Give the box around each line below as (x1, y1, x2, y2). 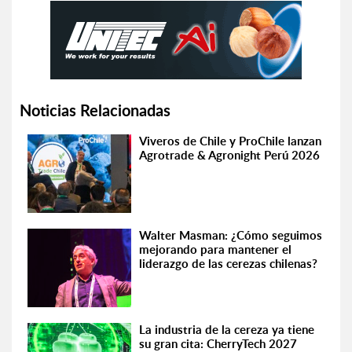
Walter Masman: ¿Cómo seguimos (139, 227, 323, 244)
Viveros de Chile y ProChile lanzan (139, 133, 322, 149)
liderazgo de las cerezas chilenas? (139, 255, 318, 272)
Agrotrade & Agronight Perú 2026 (139, 147, 321, 163)
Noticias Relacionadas (20, 99, 170, 121)
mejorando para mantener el (139, 241, 292, 258)
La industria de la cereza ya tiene (139, 321, 315, 338)
